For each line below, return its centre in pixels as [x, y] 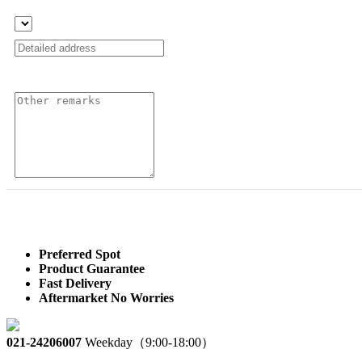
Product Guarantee [92, 269]
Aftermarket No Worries [106, 298]
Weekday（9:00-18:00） [149, 343]
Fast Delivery [75, 284]
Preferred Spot [80, 255]
